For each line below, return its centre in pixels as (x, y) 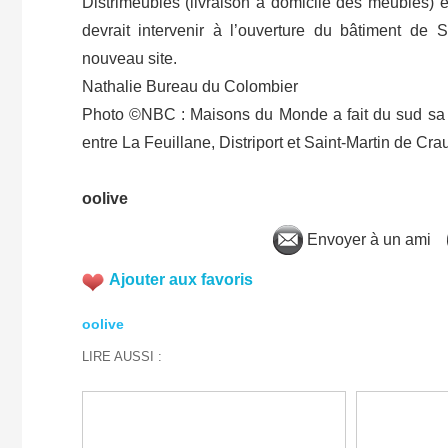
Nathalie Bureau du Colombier (189, 87)
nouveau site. (129, 59)
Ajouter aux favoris (180, 280)
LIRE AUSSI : (121, 356)
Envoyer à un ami (366, 239)
